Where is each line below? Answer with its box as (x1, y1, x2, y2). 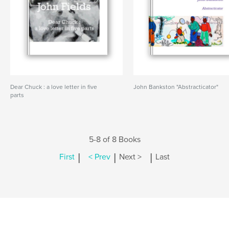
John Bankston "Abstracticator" (133, 83, 219, 90)
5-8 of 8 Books (88, 134, 141, 145)
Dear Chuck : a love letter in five (10, 83, 97, 90)
